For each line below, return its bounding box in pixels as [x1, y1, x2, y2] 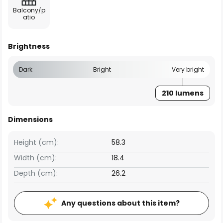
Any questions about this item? [61, 198, 180, 208]
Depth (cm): [14, 168, 58, 178]
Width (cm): [14, 153, 57, 163]
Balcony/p [12, 6, 45, 14]
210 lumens [162, 88, 204, 98]
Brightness [8, 41, 50, 51]
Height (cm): [14, 137, 59, 147]
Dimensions [8, 114, 53, 124]
